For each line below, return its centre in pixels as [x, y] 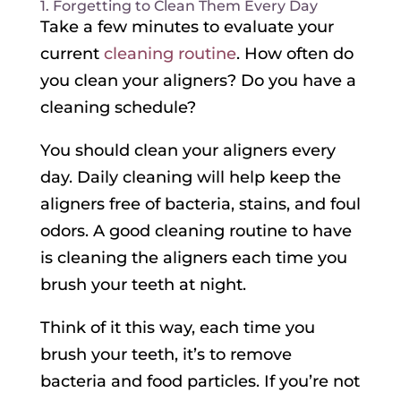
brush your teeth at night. [143, 285]
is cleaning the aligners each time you [193, 258]
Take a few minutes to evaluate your [187, 27]
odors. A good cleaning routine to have [196, 231]
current [72, 54]
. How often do [294, 54]
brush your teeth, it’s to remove [166, 355]
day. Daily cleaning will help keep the [190, 178]
